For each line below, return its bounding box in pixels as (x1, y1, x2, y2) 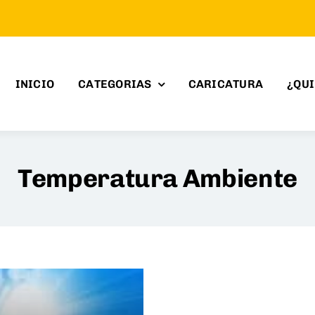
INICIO (15, 77, 55, 91)
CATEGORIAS (78, 77, 152, 91)
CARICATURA (188, 77, 264, 91)
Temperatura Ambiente (18, 162, 297, 193)
